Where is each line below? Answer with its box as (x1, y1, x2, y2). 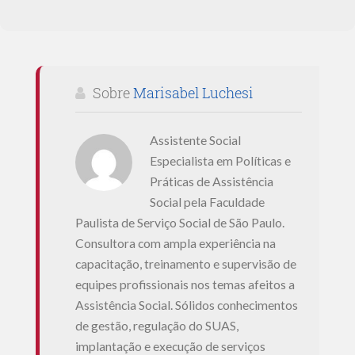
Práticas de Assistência (149, 174, 273, 189)
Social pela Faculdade (149, 194, 265, 210)
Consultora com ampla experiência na (74, 235, 276, 251)
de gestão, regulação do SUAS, (74, 318, 239, 334)
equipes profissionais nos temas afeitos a (74, 277, 295, 292)
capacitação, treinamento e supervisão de (74, 256, 296, 272)
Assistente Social (149, 132, 241, 148)
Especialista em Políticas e (149, 153, 291, 169)
